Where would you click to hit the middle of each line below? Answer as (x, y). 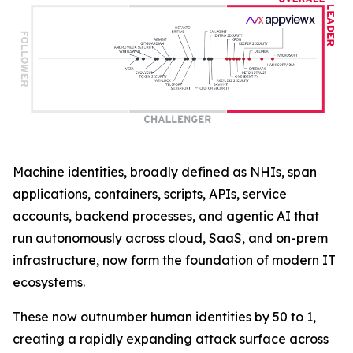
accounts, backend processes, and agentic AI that (166, 216)
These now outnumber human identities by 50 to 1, (164, 317)
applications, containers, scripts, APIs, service (150, 194)
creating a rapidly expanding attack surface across (171, 339)
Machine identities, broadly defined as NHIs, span (165, 172)
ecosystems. (49, 282)
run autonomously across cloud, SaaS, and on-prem (170, 238)
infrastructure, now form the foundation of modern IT (174, 260)
